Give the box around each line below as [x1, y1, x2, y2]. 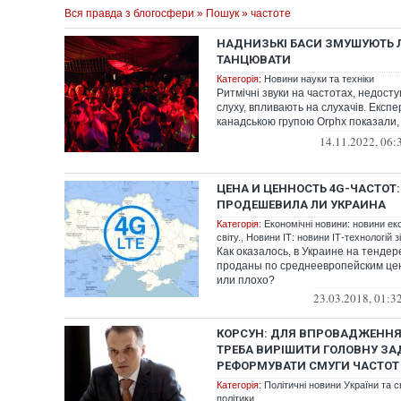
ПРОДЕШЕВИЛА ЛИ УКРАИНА [217, 198, 386, 211]
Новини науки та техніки [264, 73, 374, 84]
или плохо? [217, 274, 275, 286]
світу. [217, 232, 241, 243]
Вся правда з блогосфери [64, 7, 194, 20]
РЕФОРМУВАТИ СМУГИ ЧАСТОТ [217, 359, 399, 372]
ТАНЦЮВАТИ [217, 53, 291, 66]
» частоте [239, 7, 291, 20]
